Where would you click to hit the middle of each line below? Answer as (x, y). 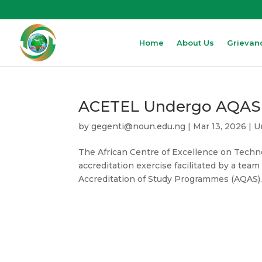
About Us (195, 42)
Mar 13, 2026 (220, 126)
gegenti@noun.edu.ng (139, 126)
